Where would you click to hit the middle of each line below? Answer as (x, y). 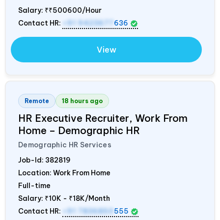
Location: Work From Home (64, 173)
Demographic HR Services (65, 145)
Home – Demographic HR (79, 131)
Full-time (34, 186)
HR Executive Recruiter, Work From (103, 118)
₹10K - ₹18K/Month (77, 199)
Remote (37, 101)
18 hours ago (82, 101)
